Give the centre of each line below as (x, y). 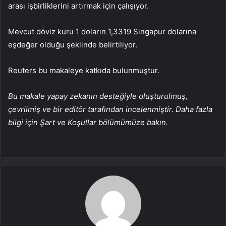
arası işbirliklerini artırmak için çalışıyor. (78, 6)
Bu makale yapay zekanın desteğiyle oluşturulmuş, (98, 96)
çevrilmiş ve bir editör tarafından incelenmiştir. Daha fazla (110, 109)
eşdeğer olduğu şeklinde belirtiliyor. (73, 45)
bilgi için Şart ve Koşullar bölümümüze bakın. (88, 123)
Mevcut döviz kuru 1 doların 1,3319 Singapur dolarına (102, 32)
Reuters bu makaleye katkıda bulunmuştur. (84, 71)
